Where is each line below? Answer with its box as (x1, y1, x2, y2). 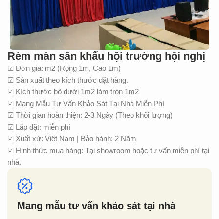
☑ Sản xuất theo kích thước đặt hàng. (7, 76, 129, 85)
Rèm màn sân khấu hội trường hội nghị (7, 50, 206, 63)
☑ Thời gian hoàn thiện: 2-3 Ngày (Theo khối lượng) (7, 111, 173, 120)
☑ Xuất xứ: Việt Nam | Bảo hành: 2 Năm (7, 134, 137, 143)
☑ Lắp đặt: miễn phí (7, 123, 71, 131)
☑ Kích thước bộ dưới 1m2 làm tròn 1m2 (7, 88, 139, 96)
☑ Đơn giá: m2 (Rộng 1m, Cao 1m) (7, 64, 121, 73)
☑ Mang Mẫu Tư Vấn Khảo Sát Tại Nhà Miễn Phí (7, 99, 165, 108)
